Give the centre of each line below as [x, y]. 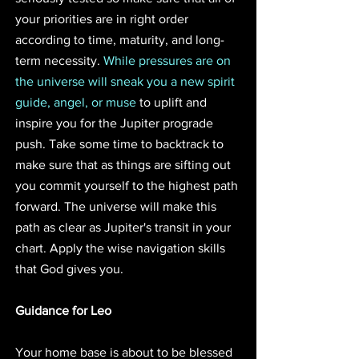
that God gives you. [69, 268]
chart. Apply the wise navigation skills [122, 248]
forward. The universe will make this [117, 206]
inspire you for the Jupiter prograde [116, 123]
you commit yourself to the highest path [128, 185]
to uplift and [173, 102]
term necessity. [59, 60]
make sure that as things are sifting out [125, 164]
